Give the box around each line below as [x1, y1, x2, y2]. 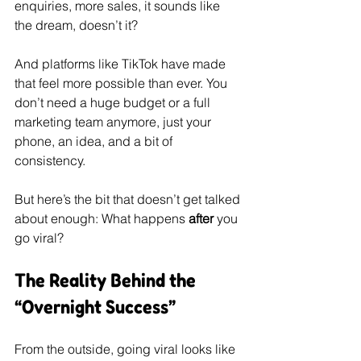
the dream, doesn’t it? [15, 17, 138, 33]
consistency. [15, 152, 85, 168]
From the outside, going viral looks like [15, 341, 239, 357]
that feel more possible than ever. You [15, 75, 230, 91]
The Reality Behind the [15, 268, 200, 292]
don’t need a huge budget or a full [15, 94, 214, 110]
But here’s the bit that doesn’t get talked [15, 191, 243, 207]
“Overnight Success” [15, 295, 176, 318]
